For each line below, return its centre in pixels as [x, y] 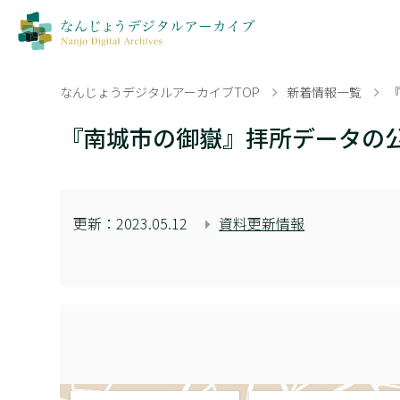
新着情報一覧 [325, 92]
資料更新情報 [262, 223]
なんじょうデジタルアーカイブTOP [160, 92]
